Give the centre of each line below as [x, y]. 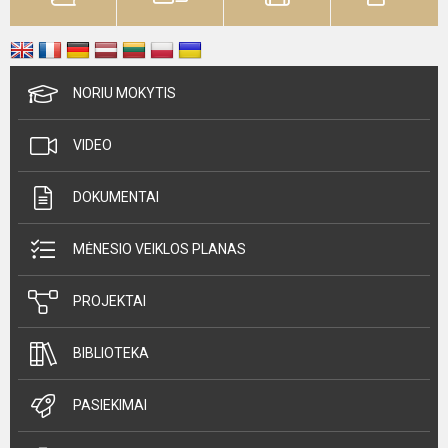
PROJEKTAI [109, 301]
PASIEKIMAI [110, 405]
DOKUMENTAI [116, 197]
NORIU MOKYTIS [124, 93]
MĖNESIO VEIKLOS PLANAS [159, 249]
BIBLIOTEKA [111, 353]
